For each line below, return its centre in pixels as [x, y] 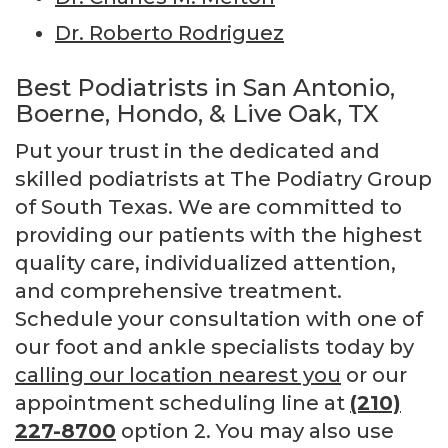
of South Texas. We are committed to [208, 206]
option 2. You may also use [255, 430]
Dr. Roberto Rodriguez [169, 32]
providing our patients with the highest [218, 234]
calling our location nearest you [178, 374]
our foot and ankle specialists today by [214, 346]
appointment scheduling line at [182, 402]
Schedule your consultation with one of [219, 318]
